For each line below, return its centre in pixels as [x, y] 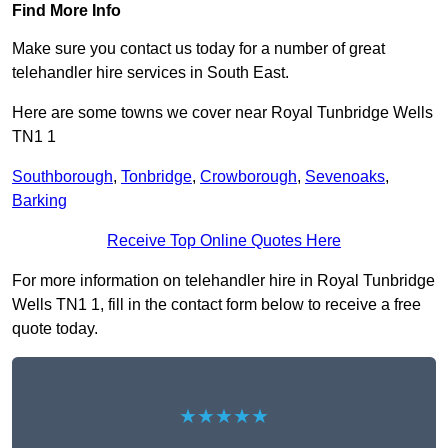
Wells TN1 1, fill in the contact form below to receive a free [216, 305]
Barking [39, 201]
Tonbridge [156, 177]
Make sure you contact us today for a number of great [198, 49]
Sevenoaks [345, 177]
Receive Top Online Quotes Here [224, 241]
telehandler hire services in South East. [150, 73]
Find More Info [66, 11]
